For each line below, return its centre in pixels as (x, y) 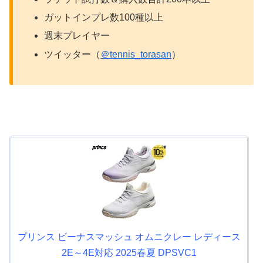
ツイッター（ (73, 54)
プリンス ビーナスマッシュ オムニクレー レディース (129, 237)
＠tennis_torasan (136, 54)
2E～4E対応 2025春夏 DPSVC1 (129, 253)
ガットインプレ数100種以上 (104, 18)
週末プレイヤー (77, 36)
